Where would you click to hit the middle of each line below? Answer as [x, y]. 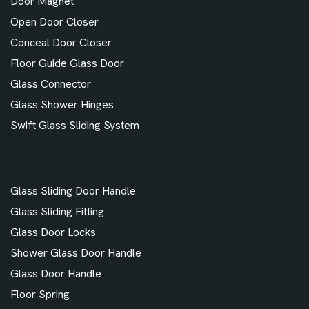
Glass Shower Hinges [62, 105]
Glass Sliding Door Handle [73, 191]
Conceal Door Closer [61, 43]
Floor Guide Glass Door [67, 63]
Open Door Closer [54, 22]
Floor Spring [40, 295]
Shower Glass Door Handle [76, 253]
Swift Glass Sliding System [75, 126]
